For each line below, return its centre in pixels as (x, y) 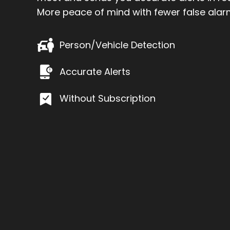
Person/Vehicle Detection (117, 45)
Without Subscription (108, 98)
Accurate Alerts (95, 72)
